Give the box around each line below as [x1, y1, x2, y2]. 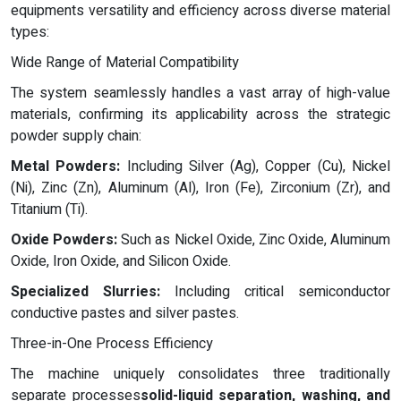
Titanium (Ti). [11, 199, 88, 221]
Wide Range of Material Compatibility [11, 52, 239, 74]
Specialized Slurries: [11, 281, 160, 303]
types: [11, 21, 49, 44]
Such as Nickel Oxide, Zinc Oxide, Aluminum [117, 229, 390, 252]
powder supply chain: [11, 125, 141, 148]
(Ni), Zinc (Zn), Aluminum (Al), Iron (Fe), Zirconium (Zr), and [11, 177, 390, 200]
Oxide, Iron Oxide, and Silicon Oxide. [11, 251, 231, 273]
